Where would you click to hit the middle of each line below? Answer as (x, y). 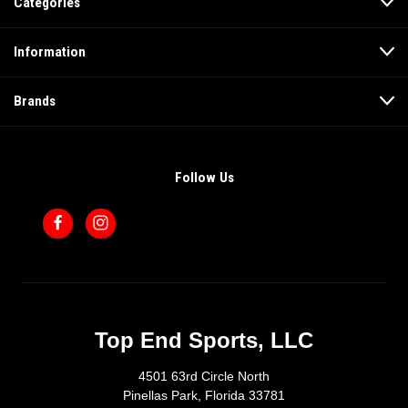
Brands (35, 101)
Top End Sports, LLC (204, 340)
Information (50, 51)
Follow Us (204, 177)
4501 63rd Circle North (204, 376)
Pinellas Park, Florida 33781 (204, 395)
